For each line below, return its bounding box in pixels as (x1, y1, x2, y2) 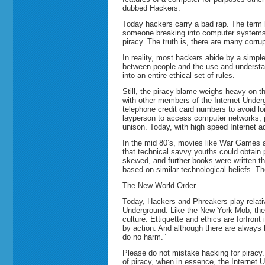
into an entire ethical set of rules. (122, 70, 235, 80)
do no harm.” (122, 232, 166, 241)
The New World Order (122, 180, 196, 190)
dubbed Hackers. (122, 3, 180, 12)
